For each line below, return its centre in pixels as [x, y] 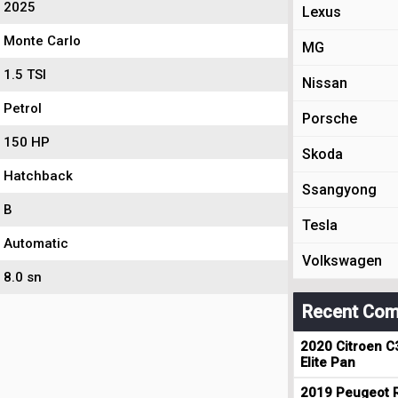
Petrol [23, 108]
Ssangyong [339, 190]
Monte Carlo [42, 41]
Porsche [330, 119]
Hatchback [38, 176]
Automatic [36, 243]
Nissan [325, 83]
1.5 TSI [25, 75]
